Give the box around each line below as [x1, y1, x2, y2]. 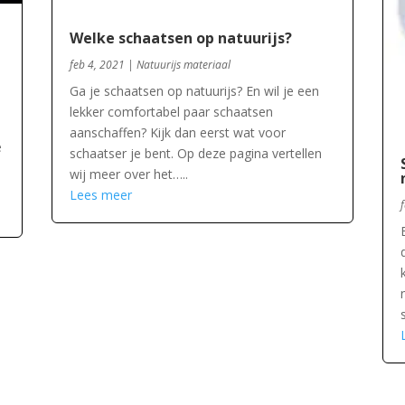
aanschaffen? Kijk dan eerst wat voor [70, 124, 287, 142]
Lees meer [70, 186, 133, 204]
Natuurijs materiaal [137, 57, 231, 73]
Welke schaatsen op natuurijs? [70, 28, 293, 49]
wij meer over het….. [70, 165, 189, 184]
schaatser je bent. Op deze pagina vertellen [70, 145, 323, 163]
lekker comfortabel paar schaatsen [70, 103, 274, 121]
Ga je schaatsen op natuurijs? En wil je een [70, 82, 320, 100]
